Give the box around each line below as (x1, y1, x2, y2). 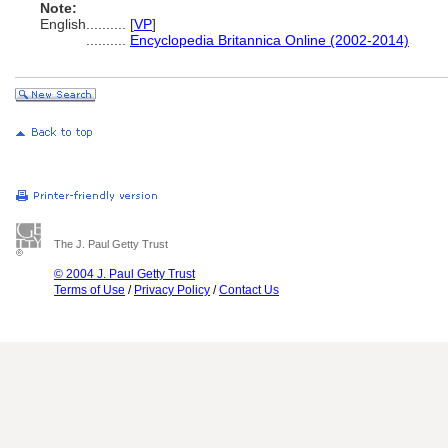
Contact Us (219, 283, 279, 297)
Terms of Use (54, 283, 125, 297)
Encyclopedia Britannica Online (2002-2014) (130, 32, 409, 48)
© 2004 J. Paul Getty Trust (54, 267, 195, 281)
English (40, 16, 86, 32)
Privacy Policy (134, 283, 210, 297)
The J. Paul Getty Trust (54, 238, 168, 250)
